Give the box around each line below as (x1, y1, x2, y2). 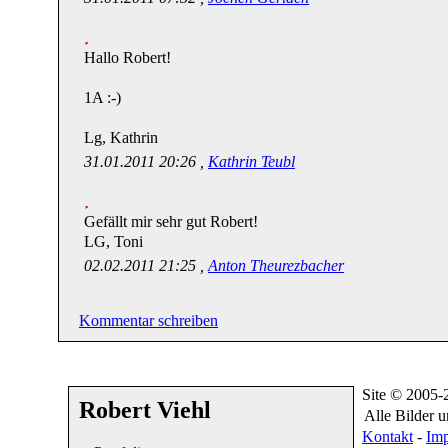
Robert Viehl (79, 396, 211, 423)
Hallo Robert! (84, 47, 171, 67)
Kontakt (362, 427, 413, 445)
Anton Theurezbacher (208, 255, 344, 275)
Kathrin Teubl (208, 151, 295, 171)
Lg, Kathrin (84, 127, 158, 147)
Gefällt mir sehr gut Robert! (84, 211, 258, 231)
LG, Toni (84, 231, 143, 251)
